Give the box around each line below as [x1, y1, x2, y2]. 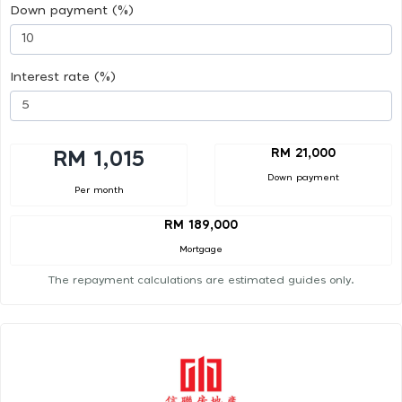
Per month [74, 185, 124, 195]
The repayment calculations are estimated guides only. [48, 275, 354, 286]
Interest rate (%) [10, 70, 116, 83]
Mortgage [179, 245, 223, 255]
